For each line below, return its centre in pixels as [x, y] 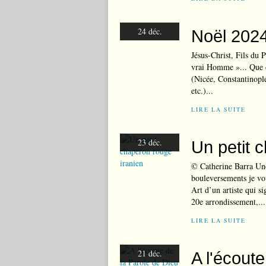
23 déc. [150, 142]
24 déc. [150, 31]
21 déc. [150, 253]
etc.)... [202, 91]
